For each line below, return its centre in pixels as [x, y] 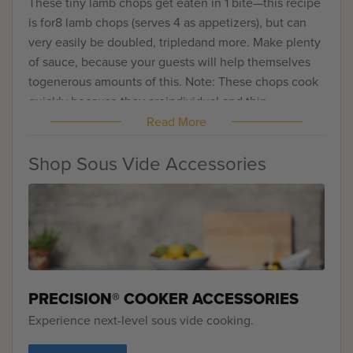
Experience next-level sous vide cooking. [141, 320]
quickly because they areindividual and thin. [149, 102]
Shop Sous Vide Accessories [147, 163]
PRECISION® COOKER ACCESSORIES [163, 298]
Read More [176, 122]
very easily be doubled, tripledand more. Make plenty [175, 43]
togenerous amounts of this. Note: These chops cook [173, 82]
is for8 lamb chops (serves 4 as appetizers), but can [167, 23]
